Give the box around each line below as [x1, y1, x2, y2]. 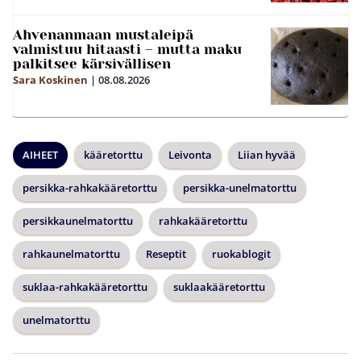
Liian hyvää [238, 147, 296, 162]
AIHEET [23, 147, 58, 162]
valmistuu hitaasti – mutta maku [13, 40, 242, 57]
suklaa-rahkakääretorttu [23, 279, 147, 294]
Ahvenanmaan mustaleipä [13, 26, 193, 43]
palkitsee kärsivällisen [13, 55, 171, 72]
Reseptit [146, 246, 186, 261]
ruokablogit [212, 246, 271, 261]
